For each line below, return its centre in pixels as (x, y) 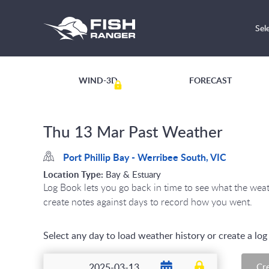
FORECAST (210, 80)
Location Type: (73, 174)
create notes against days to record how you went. (148, 202)
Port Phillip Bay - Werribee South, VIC (144, 157)
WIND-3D (98, 80)
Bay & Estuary (132, 174)
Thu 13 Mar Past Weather (133, 131)
